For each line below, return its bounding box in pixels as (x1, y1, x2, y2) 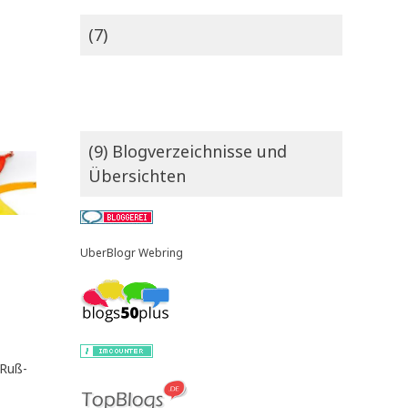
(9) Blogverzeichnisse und (88, 140, 287, 163)
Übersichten (88, 165, 186, 188)
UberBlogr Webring (80, 245, 183, 261)
